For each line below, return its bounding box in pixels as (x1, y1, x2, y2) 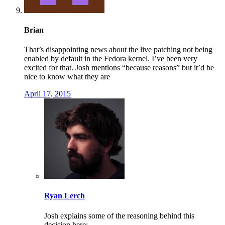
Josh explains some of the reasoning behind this (44, 211, 194, 220)
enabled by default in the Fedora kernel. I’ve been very (24, 54, 197, 63)
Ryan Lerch (44, 191, 85, 200)
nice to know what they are (24, 72, 110, 81)
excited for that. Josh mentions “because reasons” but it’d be (24, 63, 214, 72)
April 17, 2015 (24, 89, 71, 98)
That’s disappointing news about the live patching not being (24, 45, 212, 54)
